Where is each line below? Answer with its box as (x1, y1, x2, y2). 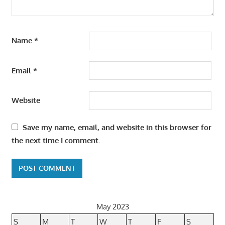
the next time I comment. (11, 136, 100, 146)
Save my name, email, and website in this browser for (22, 123, 211, 133)
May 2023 (96, 201, 129, 211)
